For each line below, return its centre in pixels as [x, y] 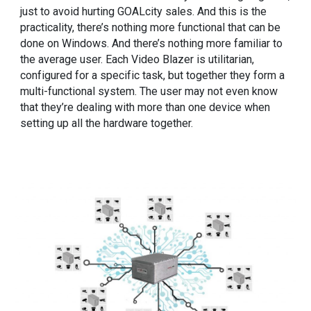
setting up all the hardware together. [107, 124]
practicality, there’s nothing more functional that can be [151, 28]
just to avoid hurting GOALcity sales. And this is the [144, 12]
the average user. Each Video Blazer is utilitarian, [137, 60]
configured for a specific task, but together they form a [153, 76]
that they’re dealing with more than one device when [145, 108]
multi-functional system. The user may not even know [149, 92]
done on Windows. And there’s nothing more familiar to [152, 44]
